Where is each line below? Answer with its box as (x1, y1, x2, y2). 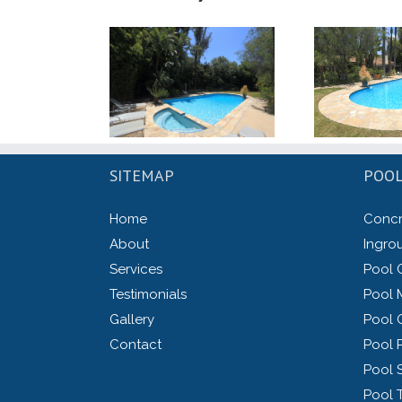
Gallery (109, 311, 154, 328)
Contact (109, 336, 162, 354)
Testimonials (109, 286, 187, 303)
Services (109, 261, 162, 278)
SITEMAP (109, 165, 174, 187)
